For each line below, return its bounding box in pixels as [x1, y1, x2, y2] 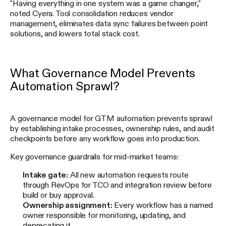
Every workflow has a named [112, 200, 213, 209]
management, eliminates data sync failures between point [10, 19, 208, 27]
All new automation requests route [68, 170, 189, 179]
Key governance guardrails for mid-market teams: [10, 152, 179, 160]
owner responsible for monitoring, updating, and [23, 210, 186, 219]
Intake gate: [23, 170, 69, 179]
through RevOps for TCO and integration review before [23, 180, 212, 189]
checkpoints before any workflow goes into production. [10, 134, 200, 142]
